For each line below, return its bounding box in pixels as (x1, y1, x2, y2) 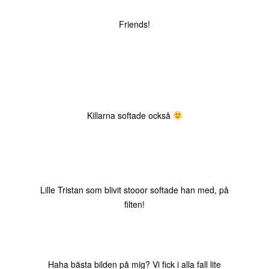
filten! (124, 198, 145, 210)
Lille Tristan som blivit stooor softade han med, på (40, 184, 229, 196)
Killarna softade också (86, 109, 173, 121)
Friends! (119, 18, 150, 30)
